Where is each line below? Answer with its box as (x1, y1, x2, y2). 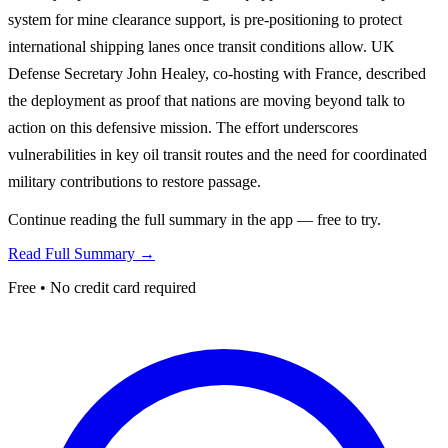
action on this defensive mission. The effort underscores (8, 118, 358, 136)
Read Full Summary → (8, 244, 155, 262)
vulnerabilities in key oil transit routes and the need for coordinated (8, 145, 427, 163)
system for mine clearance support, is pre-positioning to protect (8, 10, 402, 28)
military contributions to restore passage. (8, 172, 261, 190)
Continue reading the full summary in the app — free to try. (8, 210, 381, 228)
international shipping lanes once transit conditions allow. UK (8, 37, 395, 55)
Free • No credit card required (8, 278, 196, 296)
